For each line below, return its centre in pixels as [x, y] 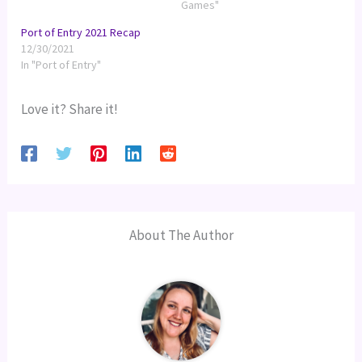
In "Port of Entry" [61, 64]
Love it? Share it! [70, 109]
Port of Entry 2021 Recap [81, 32]
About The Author [181, 235]
